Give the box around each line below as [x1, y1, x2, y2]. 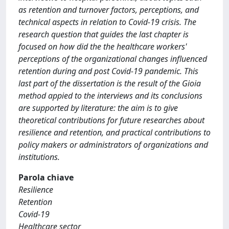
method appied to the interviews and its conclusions [18, 90, 202, 101]
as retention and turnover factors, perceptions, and [18, 4, 199, 15]
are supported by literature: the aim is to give [18, 102, 178, 113]
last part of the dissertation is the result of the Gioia [18, 78, 201, 89]
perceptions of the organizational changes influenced [18, 53, 207, 64]
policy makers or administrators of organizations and [18, 139, 208, 150]
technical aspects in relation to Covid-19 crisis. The [18, 16, 196, 28]
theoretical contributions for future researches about [18, 114, 204, 126]
